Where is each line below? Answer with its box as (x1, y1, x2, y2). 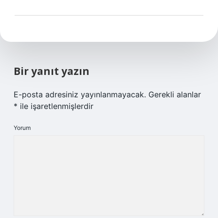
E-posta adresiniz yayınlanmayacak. (14, 90, 146, 99)
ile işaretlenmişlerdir (18, 101, 93, 111)
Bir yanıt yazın (14, 64, 90, 78)
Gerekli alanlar (148, 90, 201, 99)
